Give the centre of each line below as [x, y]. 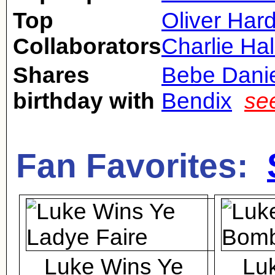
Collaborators [87, 46]
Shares [51, 75]
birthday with [84, 101]
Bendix [197, 101]
